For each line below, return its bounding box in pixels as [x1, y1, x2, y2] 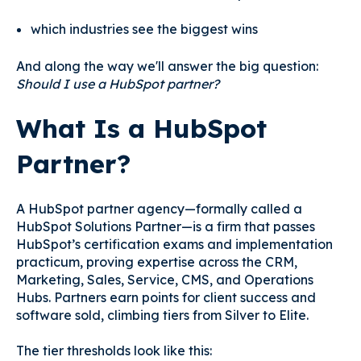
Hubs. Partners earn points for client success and [16, 288, 316, 305]
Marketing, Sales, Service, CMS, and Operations [16, 271, 313, 288]
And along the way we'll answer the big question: [16, 57, 318, 74]
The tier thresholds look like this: [16, 342, 212, 359]
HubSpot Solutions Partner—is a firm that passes [16, 218, 315, 234]
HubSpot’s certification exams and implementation [16, 235, 333, 252]
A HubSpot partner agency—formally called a [16, 200, 302, 217]
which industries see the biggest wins [30, 20, 258, 37]
